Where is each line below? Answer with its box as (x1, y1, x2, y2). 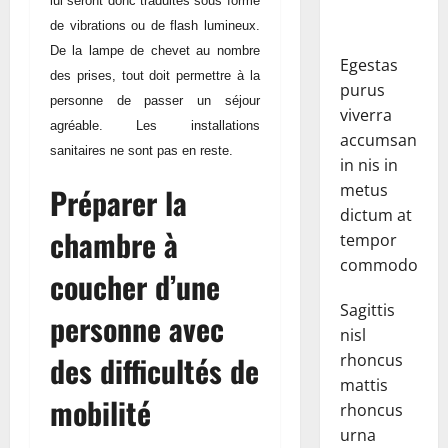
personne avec (50, 305, 224, 351)
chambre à (50, 221, 178, 267)
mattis (339, 373, 388, 396)
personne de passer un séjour (50, 92, 260, 108)
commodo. (339, 253, 422, 276)
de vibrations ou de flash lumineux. (50, 17, 260, 33)
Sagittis (339, 298, 395, 321)
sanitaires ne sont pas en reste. (50, 142, 233, 158)
